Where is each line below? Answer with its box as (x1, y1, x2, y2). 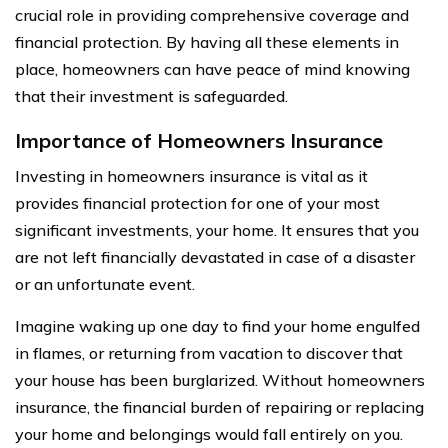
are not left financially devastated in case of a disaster (15, 246, 415, 267)
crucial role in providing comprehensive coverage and (15, 4, 409, 25)
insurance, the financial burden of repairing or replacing (15, 396, 424, 417)
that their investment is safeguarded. (15, 85, 288, 106)
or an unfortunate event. (15, 273, 195, 294)
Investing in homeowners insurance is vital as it (15, 165, 368, 186)
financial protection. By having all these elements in (15, 31, 399, 52)
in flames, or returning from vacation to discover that (15, 342, 403, 363)
